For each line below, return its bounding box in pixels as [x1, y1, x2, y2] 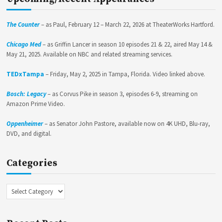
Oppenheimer [6, 119, 45, 128]
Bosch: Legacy [6, 90, 48, 98]
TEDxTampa [6, 70, 45, 78]
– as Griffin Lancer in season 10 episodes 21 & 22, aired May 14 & [41, 40, 213, 49]
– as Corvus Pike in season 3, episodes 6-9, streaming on [48, 90, 198, 98]
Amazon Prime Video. [6, 100, 65, 108]
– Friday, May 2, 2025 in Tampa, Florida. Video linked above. [44, 70, 206, 78]
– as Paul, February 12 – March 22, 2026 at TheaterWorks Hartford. [41, 20, 215, 29]
